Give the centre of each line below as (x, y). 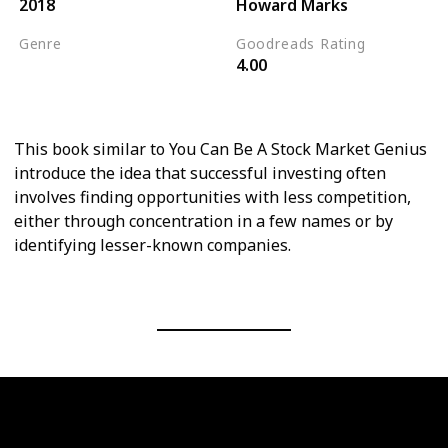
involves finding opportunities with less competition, (212, 196)
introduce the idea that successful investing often (200, 172)
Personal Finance (86, 68)
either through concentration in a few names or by (203, 220)
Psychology (65, 92)
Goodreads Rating (300, 44)
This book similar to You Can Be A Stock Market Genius (220, 148)
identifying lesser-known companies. (152, 244)
